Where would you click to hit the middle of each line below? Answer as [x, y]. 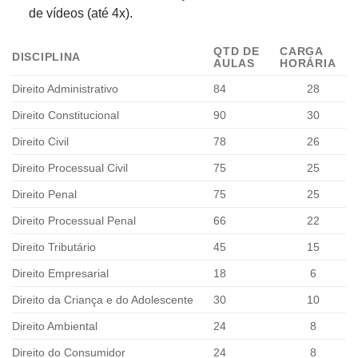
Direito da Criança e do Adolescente [103, 299]
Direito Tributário [54, 247]
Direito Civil [40, 141]
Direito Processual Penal [74, 220]
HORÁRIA [308, 63]
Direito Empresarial [60, 273]
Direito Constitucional [66, 115]
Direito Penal [44, 194]
